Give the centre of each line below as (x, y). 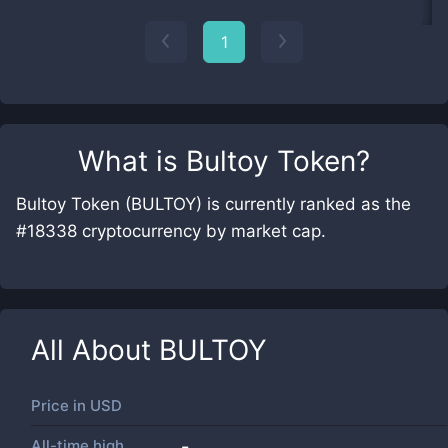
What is (132, 161)
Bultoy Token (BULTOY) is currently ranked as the (213, 204)
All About (95, 350)
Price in (60, 405)
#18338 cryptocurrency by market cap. (171, 231)
